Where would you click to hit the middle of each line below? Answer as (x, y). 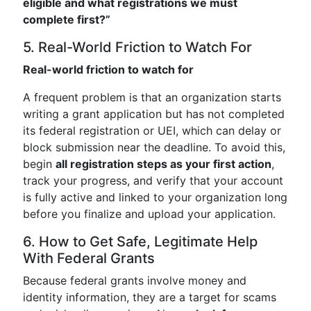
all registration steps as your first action (163, 164)
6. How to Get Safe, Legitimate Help (140, 242)
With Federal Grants (89, 258)
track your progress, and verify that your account (153, 180)
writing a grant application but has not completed (154, 114)
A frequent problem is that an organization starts (152, 97)
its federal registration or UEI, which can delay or (152, 131)
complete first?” (67, 19)
